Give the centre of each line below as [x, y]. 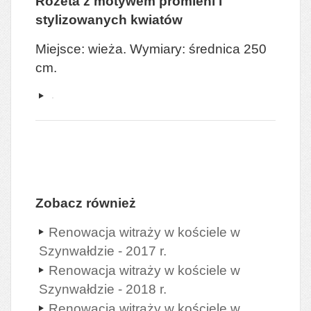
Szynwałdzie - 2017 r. [103, 251]
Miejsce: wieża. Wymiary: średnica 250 [151, 49]
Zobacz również [86, 203]
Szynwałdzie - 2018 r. [103, 289]
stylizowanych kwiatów [109, 19]
